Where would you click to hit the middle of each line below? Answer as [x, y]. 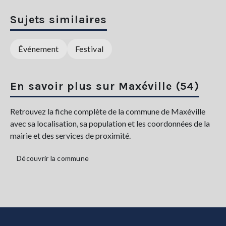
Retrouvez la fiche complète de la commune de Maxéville [108, 111]
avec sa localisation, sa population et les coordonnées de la [110, 123]
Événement [39, 49]
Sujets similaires [59, 20]
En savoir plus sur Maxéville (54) [105, 86]
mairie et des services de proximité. [70, 135]
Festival [89, 49]
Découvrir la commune [53, 158]
